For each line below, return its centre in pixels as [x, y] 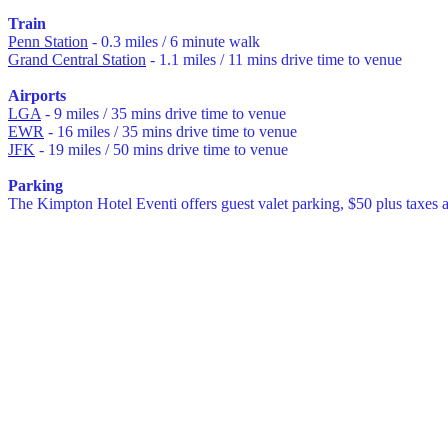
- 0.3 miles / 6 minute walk [174, 42]
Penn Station [48, 42]
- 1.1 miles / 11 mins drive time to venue [274, 60]
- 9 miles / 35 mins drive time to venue [163, 114]
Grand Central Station [77, 60]
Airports [37, 96]
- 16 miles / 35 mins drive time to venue [170, 132]
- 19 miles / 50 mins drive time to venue [161, 150]
